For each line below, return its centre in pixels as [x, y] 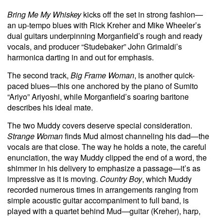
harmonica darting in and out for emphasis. [81, 57]
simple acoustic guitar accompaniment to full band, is [98, 200]
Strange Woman [35, 136]
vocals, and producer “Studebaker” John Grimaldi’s [95, 46]
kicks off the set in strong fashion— [142, 14]
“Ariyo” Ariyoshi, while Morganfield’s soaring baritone [98, 96]
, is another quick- [164, 75]
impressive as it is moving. [54, 179]
